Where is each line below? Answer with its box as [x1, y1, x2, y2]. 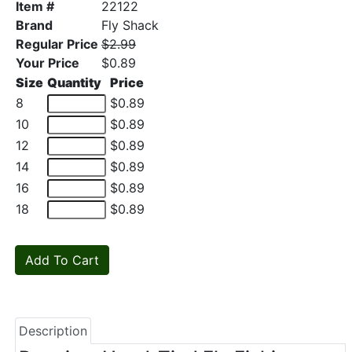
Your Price [16, 55, 79, 71]
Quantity [47, 75, 101, 90]
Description [19, 323, 87, 339]
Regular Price [16, 36, 98, 52]
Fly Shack [101, 17, 159, 33]
